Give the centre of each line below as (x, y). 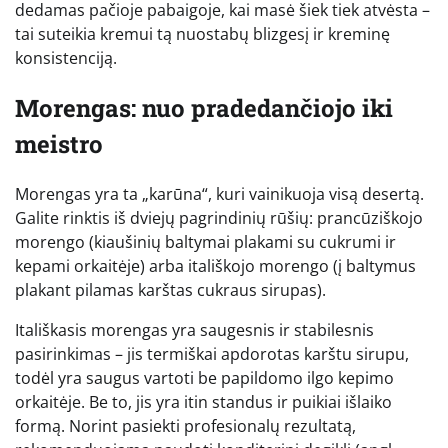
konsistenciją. (66, 58)
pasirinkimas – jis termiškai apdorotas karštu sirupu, (212, 354)
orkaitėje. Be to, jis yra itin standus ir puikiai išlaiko (203, 402)
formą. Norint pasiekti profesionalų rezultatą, (185, 426)
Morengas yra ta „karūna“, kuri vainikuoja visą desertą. (219, 194)
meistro (59, 144)
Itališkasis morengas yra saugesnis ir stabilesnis (194, 330)
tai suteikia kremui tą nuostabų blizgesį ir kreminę (202, 34)
